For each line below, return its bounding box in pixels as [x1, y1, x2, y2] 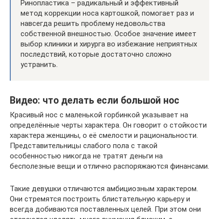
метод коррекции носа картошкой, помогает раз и [21, 9, 194, 18]
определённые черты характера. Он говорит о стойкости [10, 121, 207, 130]
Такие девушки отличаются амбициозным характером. [10, 184, 198, 194]
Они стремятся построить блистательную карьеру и [10, 195, 190, 204]
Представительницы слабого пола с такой [10, 141, 157, 151]
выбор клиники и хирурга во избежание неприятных [21, 40, 197, 49]
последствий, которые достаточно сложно [21, 50, 172, 59]
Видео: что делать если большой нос [10, 94, 179, 106]
